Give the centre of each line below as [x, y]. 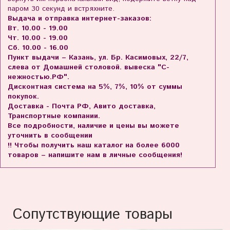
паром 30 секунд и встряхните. [61, 9]
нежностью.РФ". [39, 77]
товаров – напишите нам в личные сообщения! [95, 155]
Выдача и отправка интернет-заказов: [80, 19]
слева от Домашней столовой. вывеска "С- [89, 68]
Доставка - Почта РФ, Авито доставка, [82, 107]
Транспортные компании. [54, 116]
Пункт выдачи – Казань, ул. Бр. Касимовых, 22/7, [98, 58]
